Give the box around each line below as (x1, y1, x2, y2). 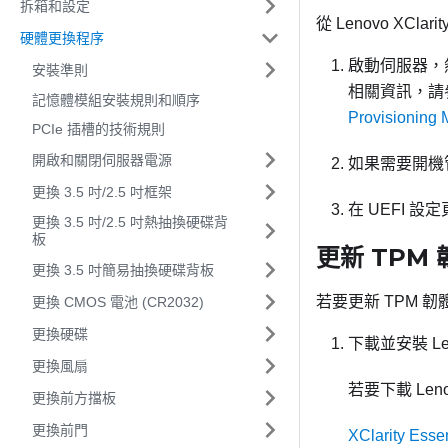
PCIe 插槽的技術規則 (32, 121, 165, 137)
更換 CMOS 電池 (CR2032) (32, 293, 204, 310)
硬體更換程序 (20, 29, 104, 46)
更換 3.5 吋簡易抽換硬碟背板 (32, 261, 214, 278)
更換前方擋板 (32, 389, 116, 406)
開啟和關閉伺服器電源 (32, 151, 172, 168)
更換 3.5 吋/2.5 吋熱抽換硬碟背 (32, 214, 228, 230)
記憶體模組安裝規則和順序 (32, 92, 200, 108)
